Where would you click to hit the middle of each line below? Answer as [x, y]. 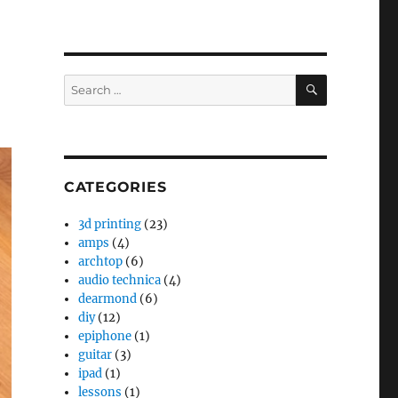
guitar [96, 355]
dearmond [108, 299]
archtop [101, 262]
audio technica [120, 281]
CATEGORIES [115, 187]
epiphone [105, 337]
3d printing [110, 225]
